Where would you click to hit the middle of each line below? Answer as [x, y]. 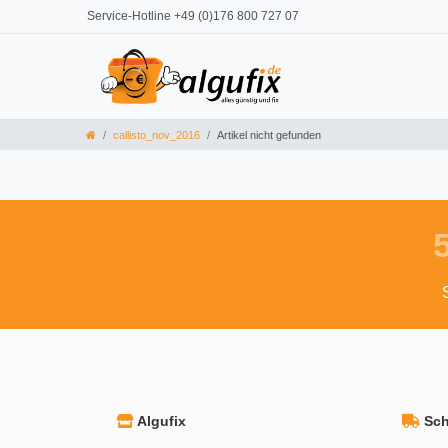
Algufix [160, 421]
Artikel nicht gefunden [269, 135]
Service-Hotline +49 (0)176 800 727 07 [193, 16]
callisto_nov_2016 [156, 135]
